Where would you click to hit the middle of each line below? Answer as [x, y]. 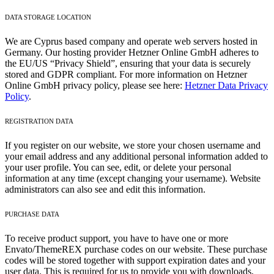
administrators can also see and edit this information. [105, 190]
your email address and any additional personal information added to [136, 157]
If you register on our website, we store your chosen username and [133, 146]
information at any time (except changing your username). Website [133, 179]
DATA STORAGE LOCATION [48, 17]
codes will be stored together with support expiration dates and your [135, 261]
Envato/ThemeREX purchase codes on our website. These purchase [136, 250]
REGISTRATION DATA [39, 121]
